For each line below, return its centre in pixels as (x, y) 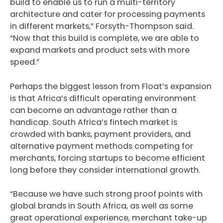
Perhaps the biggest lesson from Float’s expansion (111, 86)
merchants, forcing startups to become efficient (108, 158)
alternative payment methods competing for (102, 146)
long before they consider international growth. (105, 170)
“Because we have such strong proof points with (106, 194)
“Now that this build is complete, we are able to (105, 38)
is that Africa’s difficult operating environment (103, 98)
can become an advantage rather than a (93, 110)
